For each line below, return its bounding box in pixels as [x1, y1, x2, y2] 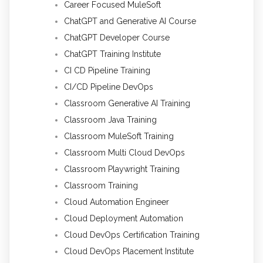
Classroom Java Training [64, 115, 157, 125]
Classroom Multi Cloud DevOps [64, 148, 185, 158]
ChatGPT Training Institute [64, 49, 161, 59]
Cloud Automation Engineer [64, 197, 169, 207]
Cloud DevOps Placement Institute [64, 247, 194, 257]
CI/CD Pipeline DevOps [64, 82, 153, 92]
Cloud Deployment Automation [64, 214, 183, 224]
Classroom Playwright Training [64, 164, 180, 174]
